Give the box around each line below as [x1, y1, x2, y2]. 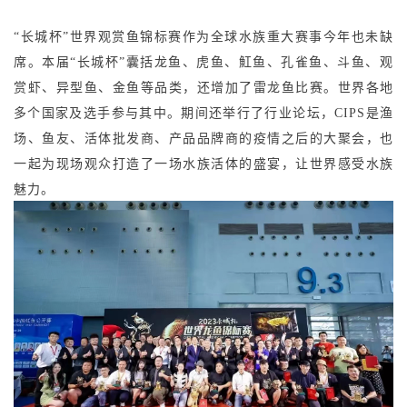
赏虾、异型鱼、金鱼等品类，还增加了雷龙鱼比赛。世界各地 [14, 81, 393, 95]
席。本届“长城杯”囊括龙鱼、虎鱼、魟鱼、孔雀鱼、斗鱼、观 [14, 55, 393, 70]
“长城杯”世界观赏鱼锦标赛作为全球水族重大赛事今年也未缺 [14, 30, 393, 45]
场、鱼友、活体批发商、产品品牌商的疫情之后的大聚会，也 [14, 132, 393, 146]
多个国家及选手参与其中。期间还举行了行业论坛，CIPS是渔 [14, 106, 393, 121]
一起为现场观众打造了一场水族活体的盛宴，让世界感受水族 [14, 157, 393, 172]
